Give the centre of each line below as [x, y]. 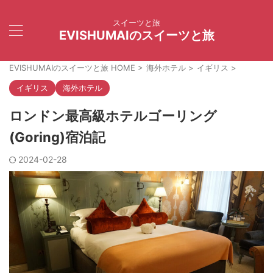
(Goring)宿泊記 [57, 137]
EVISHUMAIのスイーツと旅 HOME [72, 68]
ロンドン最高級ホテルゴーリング [113, 116]
